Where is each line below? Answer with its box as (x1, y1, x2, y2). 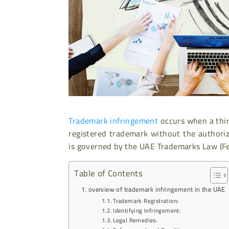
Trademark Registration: (113, 195, 179, 206)
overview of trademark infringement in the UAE (88, 183, 225, 195)
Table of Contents (74, 165, 143, 181)
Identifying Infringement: (113, 204, 181, 216)
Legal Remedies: (113, 214, 158, 225)
